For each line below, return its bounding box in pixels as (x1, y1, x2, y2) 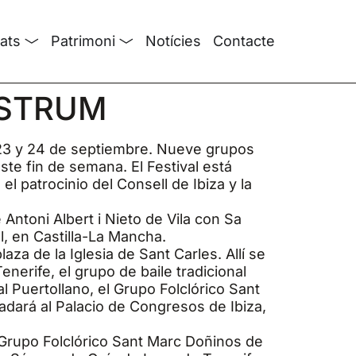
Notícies (145, 33, 201, 49)
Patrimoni (51, 33, 115, 49)
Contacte (213, 33, 275, 49)
